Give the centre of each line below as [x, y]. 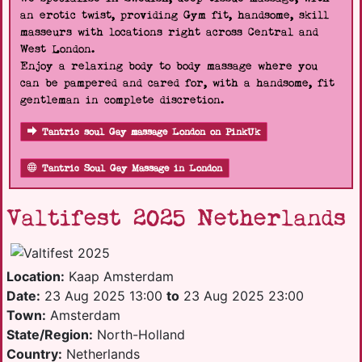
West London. [57, 49]
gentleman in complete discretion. [122, 100]
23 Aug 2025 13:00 [103, 296]
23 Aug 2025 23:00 [242, 296]
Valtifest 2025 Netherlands [176, 219]
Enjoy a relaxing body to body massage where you [169, 66]
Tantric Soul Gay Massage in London [132, 168]
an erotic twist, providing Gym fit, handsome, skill [175, 15]
